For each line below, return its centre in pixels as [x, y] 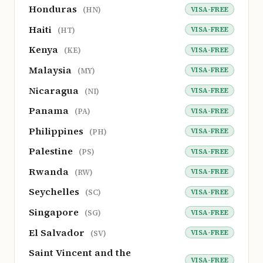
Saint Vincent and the [80, 253]
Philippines [57, 131]
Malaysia [51, 70]
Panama [50, 111]
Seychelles [55, 192]
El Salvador [58, 232]
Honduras [54, 9]
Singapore [55, 212]
